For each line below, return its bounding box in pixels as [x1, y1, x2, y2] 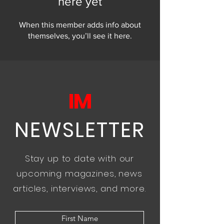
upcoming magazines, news [16, 167, 142, 179]
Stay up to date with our [24, 152, 134, 164]
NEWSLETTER [14, 115, 145, 144]
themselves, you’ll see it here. [28, 31, 132, 40]
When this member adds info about [19, 20, 141, 29]
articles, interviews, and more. [13, 182, 146, 194]
